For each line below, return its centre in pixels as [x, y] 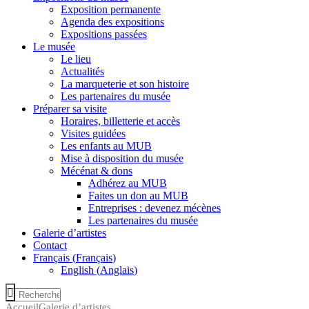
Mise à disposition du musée [122, 159]
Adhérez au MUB [128, 183]
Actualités [82, 72]
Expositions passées [104, 34]
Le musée [54, 47]
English [77, 270]
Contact [50, 246]
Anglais [117, 270]
